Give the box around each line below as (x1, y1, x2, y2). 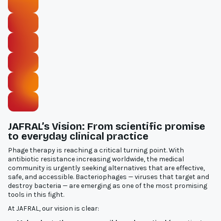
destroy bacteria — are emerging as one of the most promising (8, 181, 207, 190)
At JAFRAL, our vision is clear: (8, 204, 99, 213)
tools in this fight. (8, 190, 64, 199)
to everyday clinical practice (8, 130, 148, 142)
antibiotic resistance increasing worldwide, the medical (8, 154, 184, 163)
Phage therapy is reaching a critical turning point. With (8, 146, 184, 154)
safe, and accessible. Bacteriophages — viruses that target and (8, 172, 209, 181)
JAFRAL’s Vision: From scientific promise (8, 120, 205, 132)
